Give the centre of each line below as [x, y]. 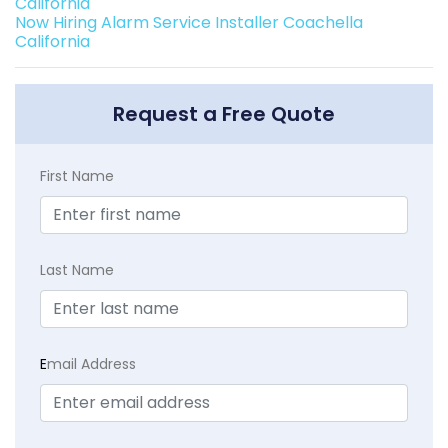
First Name [77, 176]
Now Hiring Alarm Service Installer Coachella [189, 23]
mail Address [91, 364]
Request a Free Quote [224, 114]
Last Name [77, 270]
